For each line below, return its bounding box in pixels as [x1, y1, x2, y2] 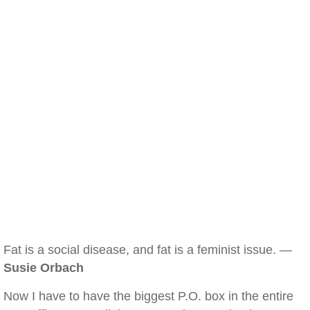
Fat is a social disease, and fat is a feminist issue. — [3, 243, 292, 257]
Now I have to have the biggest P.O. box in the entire [3, 289, 293, 303]
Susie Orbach [3, 261, 84, 275]
